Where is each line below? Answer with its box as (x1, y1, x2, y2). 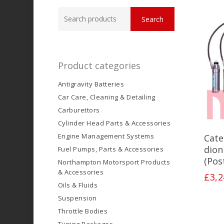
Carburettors (57, 105, 100, 115)
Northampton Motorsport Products (57, 157, 170, 167)
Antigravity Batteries (57, 79, 124, 89)
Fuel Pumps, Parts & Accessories (57, 144, 164, 154)
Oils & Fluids (57, 180, 98, 190)
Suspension (57, 193, 97, 203)
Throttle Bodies (57, 206, 108, 216)
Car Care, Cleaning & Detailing (57, 92, 155, 102)
